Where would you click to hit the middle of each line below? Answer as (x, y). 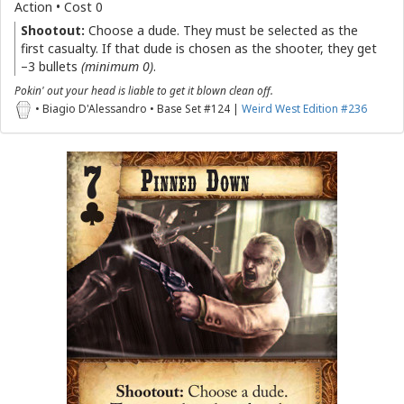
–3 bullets (51, 66)
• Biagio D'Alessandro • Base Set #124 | (137, 108)
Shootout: (53, 30)
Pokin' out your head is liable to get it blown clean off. (144, 90)
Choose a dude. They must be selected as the (221, 30)
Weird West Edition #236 (304, 108)
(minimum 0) (117, 66)
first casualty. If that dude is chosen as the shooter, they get (199, 48)
